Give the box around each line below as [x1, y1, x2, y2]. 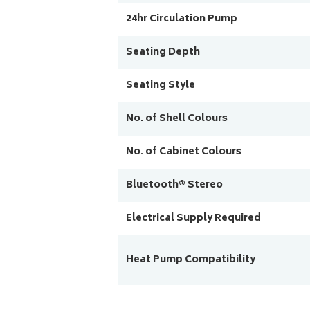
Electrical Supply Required [126, 210, 262, 228]
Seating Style [126, 77, 196, 95]
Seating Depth [126, 44, 201, 62]
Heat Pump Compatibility [126, 251, 256, 269]
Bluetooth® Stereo [126, 176, 224, 194]
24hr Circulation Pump [126, 10, 238, 28]
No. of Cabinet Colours [126, 143, 242, 161]
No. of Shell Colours [126, 110, 228, 128]
